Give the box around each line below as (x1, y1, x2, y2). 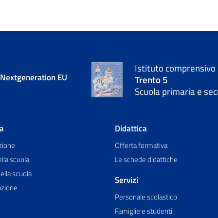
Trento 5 (135, 73, 168, 87)
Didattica (115, 122, 147, 135)
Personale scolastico (115, 191, 177, 203)
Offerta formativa (115, 140, 167, 151)
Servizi (115, 174, 138, 187)
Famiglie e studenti (115, 205, 172, 217)
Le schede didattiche (115, 154, 178, 165)
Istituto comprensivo (135, 61, 216, 75)
